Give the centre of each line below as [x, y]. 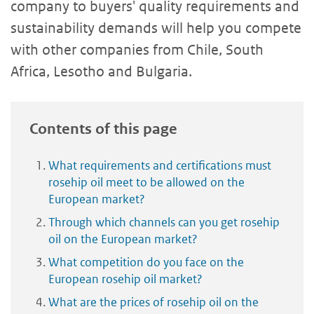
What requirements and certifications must [160, 165]
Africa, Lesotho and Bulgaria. [101, 71]
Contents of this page [103, 129]
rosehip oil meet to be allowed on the [146, 182]
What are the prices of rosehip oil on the [153, 302]
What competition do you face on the [146, 262]
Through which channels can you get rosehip [164, 222]
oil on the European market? [123, 239]
